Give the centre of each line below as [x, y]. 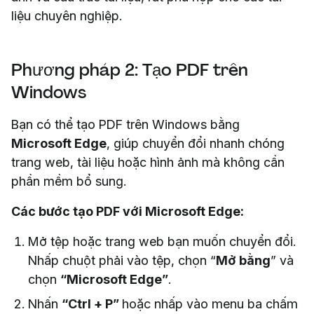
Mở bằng [243, 260]
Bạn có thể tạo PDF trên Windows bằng [125, 124]
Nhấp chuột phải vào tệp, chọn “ [122, 260]
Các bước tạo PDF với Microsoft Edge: [128, 211]
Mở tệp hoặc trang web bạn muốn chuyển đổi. [162, 241]
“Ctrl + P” [92, 303]
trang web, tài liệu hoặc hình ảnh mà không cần [148, 162]
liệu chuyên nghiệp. [68, 15]
